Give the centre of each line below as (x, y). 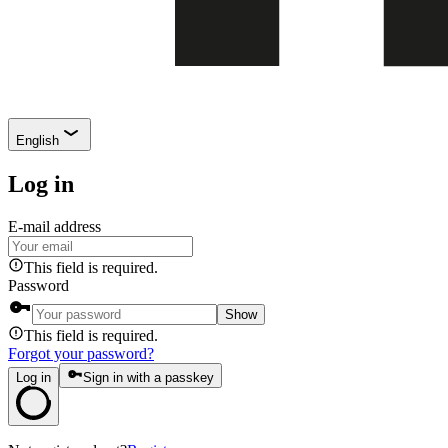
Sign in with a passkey (148, 377)
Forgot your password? (81, 353)
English (37, 140)
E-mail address (54, 226)
